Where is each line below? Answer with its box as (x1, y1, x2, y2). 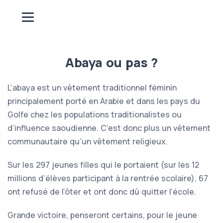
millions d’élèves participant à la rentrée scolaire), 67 (7, 173, 208, 184)
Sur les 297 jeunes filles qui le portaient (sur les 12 (7, 159, 199, 170)
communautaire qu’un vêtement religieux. (7, 136, 168, 147)
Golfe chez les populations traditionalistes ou (7, 109, 182, 120)
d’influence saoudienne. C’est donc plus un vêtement (7, 122, 211, 133)
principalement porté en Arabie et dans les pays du (7, 96, 200, 107)
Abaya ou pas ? (65, 54, 158, 71)
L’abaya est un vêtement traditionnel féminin (7, 82, 177, 93)
